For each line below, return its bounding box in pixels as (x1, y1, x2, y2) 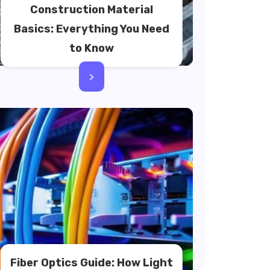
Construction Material (30, 3, 153, 16)
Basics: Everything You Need (13, 22, 169, 36)
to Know (69, 42, 114, 55)
